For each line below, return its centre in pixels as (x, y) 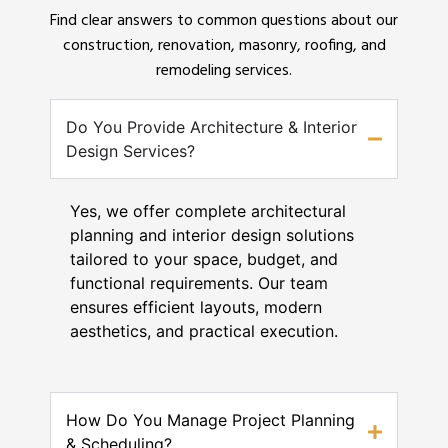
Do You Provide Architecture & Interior (211, 126)
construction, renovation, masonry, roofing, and (224, 46)
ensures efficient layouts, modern (196, 306)
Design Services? (130, 150)
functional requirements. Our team (199, 282)
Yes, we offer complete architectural (208, 210)
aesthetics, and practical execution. (204, 330)
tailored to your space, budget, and (204, 258)
